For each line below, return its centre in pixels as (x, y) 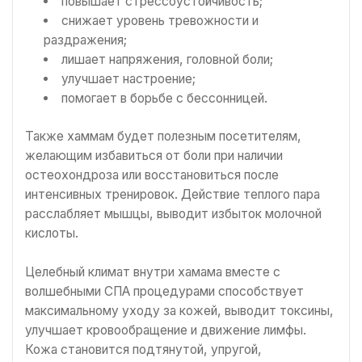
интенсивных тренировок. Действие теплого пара (173, 195)
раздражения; (86, 40)
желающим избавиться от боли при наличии (154, 156)
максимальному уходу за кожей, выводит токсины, (179, 310)
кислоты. (53, 234)
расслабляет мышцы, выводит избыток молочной (173, 214)
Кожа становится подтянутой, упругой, (143, 349)
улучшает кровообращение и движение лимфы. (166, 330)
